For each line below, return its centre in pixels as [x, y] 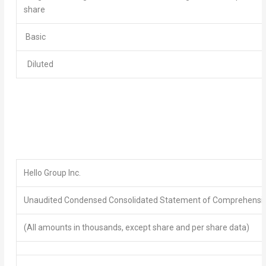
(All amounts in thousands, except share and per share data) [136, 227]
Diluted [38, 64]
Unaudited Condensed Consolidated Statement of [118, 200]
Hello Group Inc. [52, 172]
